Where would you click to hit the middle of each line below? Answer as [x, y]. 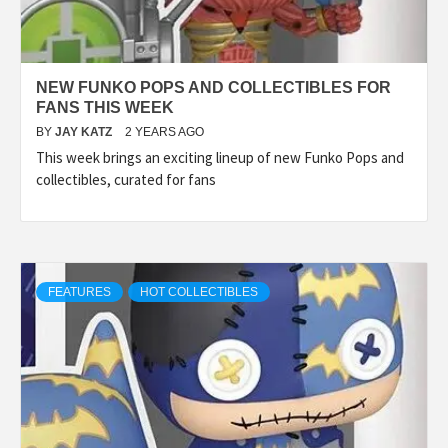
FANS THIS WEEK [105, 107]
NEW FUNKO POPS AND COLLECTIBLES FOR [213, 87]
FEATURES [79, 291]
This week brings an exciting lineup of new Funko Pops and [220, 157]
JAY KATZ [85, 131]
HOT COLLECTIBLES [199, 291]
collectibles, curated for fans [126, 179]
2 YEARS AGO [164, 131]
